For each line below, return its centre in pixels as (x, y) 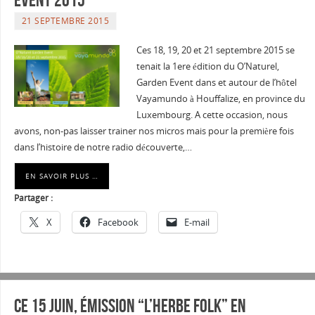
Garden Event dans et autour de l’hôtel (216, 82)
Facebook (118, 223)
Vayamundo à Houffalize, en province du (220, 98)
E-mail (197, 223)
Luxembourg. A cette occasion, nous (212, 115)
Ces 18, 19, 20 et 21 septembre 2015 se (215, 50)
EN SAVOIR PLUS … (62, 176)
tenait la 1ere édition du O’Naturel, (207, 66)
